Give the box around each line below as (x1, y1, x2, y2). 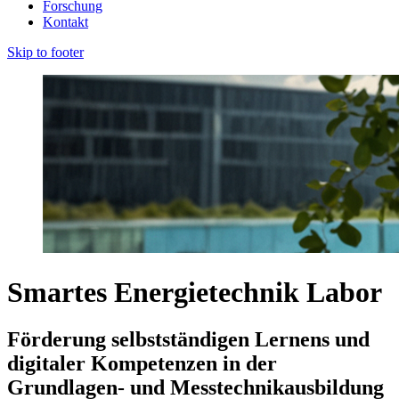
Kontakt (43, 14, 88, 30)
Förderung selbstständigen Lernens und (7, 328, 370, 352)
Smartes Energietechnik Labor (7, 275, 382, 308)
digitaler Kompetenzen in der (7, 352, 277, 376)
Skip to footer (7, 45, 84, 61)
